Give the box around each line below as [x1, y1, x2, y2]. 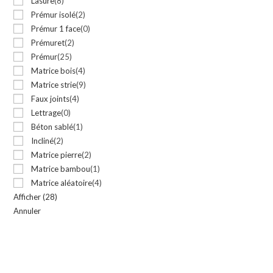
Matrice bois [31, 66, 76, 76]
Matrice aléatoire [31, 178, 93, 188]
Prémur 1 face [31, 24, 81, 34]
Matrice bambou [31, 164, 91, 174]
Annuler [13, 206, 41, 216]
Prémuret [31, 38, 65, 48]
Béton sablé [31, 122, 74, 132]
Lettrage [31, 108, 62, 118]
